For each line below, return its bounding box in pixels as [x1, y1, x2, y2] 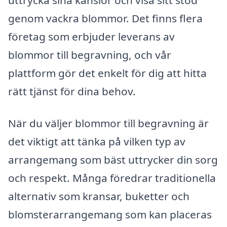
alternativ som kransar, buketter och [8, 189, 190, 204]
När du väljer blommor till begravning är [8, 116, 209, 131]
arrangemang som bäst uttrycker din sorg [8, 153, 218, 167]
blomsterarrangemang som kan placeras [8, 207, 212, 222]
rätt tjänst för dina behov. [8, 84, 136, 98]
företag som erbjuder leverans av [8, 29, 175, 44]
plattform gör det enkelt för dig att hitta [8, 65, 207, 80]
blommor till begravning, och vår [8, 47, 171, 62]
